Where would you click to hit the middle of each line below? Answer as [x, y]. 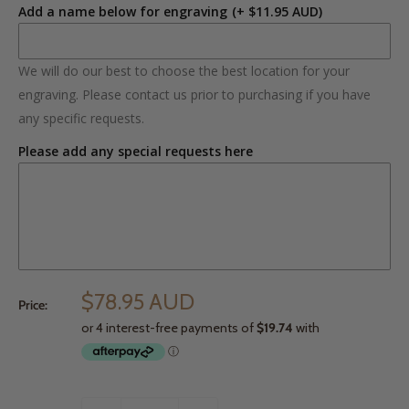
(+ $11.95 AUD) [277, 11]
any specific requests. [81, 118]
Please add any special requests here [136, 151]
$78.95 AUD [138, 302]
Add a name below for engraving [123, 11]
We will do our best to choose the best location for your [184, 71]
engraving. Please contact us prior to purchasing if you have [194, 94]
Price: [33, 305]
